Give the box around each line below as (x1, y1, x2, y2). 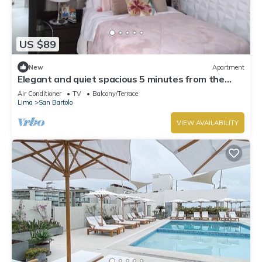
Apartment (212, 63, 244, 71)
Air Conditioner (18, 89, 61, 98)
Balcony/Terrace (92, 89, 138, 98)
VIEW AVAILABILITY (177, 119, 239, 127)
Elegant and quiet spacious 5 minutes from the (18, 73, 225, 85)
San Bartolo (39, 98, 73, 107)
